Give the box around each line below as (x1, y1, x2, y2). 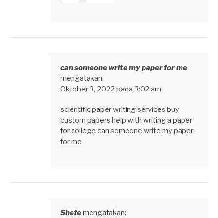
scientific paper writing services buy (60, 105, 179, 114)
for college (60, 127, 97, 136)
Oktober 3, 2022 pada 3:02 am (60, 85, 161, 94)
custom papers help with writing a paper (60, 116, 192, 125)
